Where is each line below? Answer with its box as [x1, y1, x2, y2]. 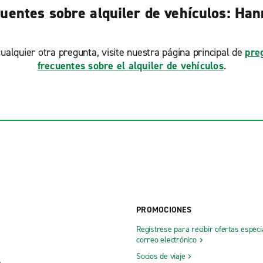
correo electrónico [136, 234, 197, 245]
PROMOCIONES [136, 204, 191, 215]
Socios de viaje [136, 250, 186, 262]
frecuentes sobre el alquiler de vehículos [37, 59, 224, 73]
